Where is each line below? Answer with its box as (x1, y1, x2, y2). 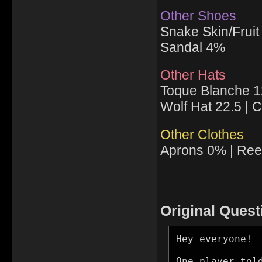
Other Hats (160, 67, 226, 83)
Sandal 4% (160, 39, 225, 55)
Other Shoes (160, 8, 236, 23)
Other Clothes (160, 126, 244, 142)
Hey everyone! (175, 233, 252, 244)
